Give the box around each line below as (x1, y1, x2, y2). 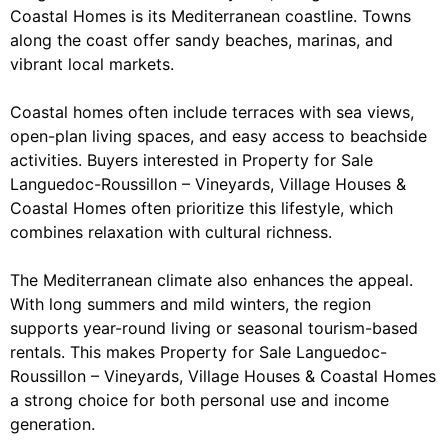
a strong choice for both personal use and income (10, 390, 389, 411)
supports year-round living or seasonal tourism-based (10, 318, 418, 339)
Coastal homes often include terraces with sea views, (10, 102, 414, 123)
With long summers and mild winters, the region (10, 294, 371, 315)
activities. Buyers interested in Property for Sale (10, 150, 373, 171)
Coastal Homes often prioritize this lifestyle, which (10, 198, 393, 219)
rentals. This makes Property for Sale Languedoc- (10, 342, 387, 363)
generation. (10, 414, 95, 435)
